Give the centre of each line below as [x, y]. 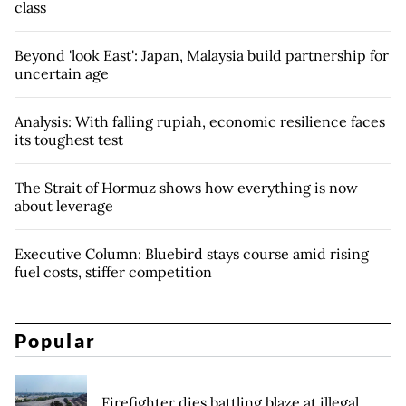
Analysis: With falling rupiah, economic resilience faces [200, 122]
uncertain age [62, 74]
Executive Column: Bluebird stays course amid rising [192, 254]
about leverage [64, 206]
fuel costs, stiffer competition [113, 272]
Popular [55, 340]
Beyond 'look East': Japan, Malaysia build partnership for [202, 56]
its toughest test [69, 140]
